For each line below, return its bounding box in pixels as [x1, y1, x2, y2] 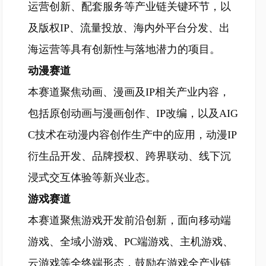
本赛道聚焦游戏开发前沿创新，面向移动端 [28, 214, 231, 226]
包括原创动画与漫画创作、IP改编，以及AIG [28, 107, 238, 119]
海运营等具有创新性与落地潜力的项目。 [28, 43, 220, 55]
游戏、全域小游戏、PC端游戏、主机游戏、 [28, 236, 233, 248]
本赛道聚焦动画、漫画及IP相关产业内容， [28, 86, 230, 98]
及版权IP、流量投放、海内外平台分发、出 [28, 22, 230, 34]
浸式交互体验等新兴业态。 [28, 172, 156, 183]
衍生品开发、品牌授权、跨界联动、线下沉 [28, 150, 231, 162]
